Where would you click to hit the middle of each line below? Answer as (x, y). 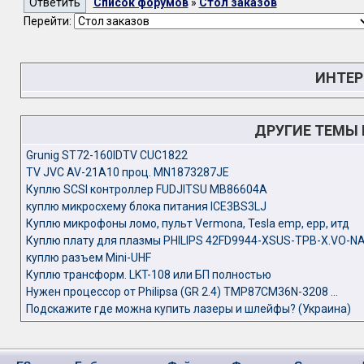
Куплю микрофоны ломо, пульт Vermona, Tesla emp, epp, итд (187, 223)
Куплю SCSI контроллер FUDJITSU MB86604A (146, 189)
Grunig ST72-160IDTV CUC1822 (106, 155)
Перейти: (48, 21)
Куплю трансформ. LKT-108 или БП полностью (148, 275)
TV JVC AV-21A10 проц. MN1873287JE (127, 172)
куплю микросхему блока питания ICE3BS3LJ (146, 206)
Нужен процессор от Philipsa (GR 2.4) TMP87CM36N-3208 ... (182, 292)
